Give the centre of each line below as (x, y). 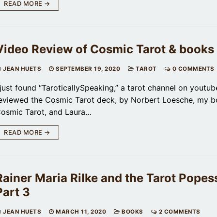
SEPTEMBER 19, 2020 (88, 69)
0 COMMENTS (193, 69)
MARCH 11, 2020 (81, 211)
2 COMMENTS (179, 211)
